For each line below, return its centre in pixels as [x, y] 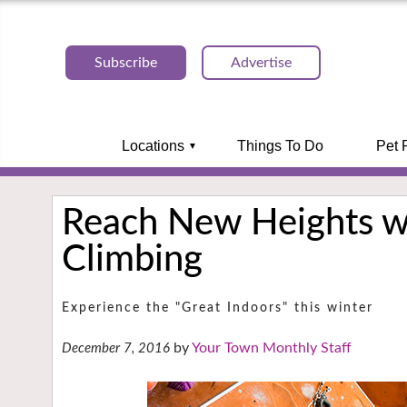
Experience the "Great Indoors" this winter [218, 308]
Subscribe [126, 63]
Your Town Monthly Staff [272, 348]
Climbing [132, 260]
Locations [153, 146]
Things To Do [280, 146]
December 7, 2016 [116, 349]
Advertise [261, 63]
